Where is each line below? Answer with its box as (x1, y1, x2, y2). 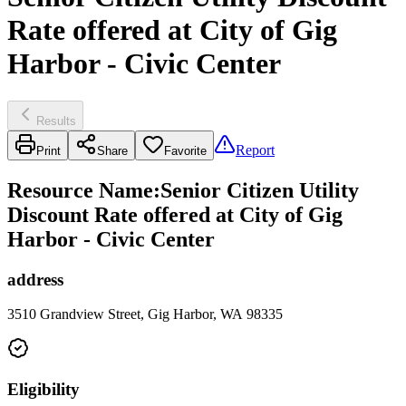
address (7, 269, 63, 289)
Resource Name (7, 178, 153, 202)
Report (236, 141, 275, 158)
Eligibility (7, 380, 80, 400)
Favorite (164, 143, 207, 158)
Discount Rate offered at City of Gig (7, 202, 343, 227)
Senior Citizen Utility (160, 178, 359, 202)
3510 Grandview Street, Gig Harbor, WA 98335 (7, 306, 283, 323)
